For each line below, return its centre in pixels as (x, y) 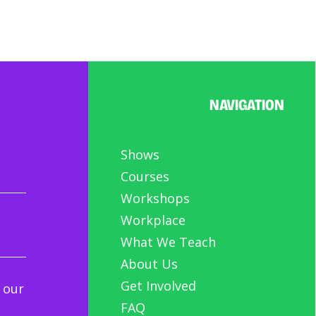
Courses (145, 176)
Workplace (153, 220)
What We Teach (169, 242)
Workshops (156, 198)
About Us (150, 263)
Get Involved (159, 285)
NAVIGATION (247, 105)
